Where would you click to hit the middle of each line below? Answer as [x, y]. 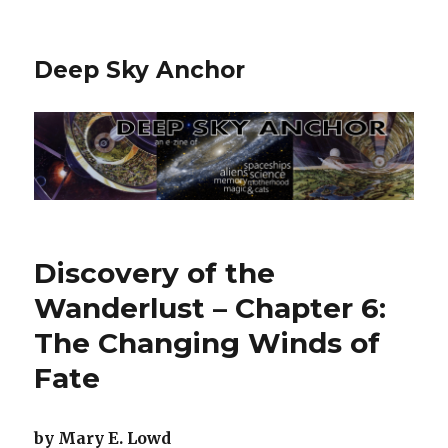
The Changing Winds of [207, 343]
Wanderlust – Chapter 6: [210, 308]
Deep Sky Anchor [140, 70]
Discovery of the [155, 273]
